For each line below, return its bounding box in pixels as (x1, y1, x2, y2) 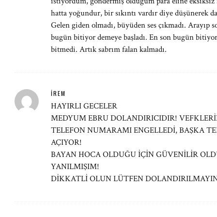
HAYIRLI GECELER (51, 101, 117, 111)
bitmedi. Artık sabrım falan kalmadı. (51, 44, 167, 55)
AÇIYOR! (51, 137, 82, 148)
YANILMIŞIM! (51, 161, 99, 172)
